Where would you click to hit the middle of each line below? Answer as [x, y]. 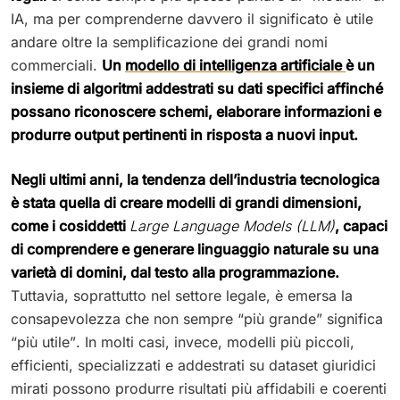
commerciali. [56, 65]
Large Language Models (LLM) [232, 225]
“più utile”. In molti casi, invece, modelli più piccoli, [183, 342]
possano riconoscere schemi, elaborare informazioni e [196, 111]
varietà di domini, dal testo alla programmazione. [175, 272]
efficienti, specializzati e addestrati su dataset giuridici [193, 365]
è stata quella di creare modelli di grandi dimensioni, [186, 202]
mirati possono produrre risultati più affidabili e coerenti [199, 388]
